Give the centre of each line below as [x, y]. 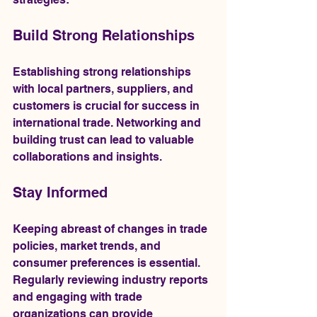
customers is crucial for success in [108, 105]
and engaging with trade [79, 296]
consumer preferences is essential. [108, 263]
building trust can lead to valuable [105, 139]
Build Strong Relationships [104, 35]
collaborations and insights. [87, 156]
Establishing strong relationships [103, 71]
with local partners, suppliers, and [104, 88]
